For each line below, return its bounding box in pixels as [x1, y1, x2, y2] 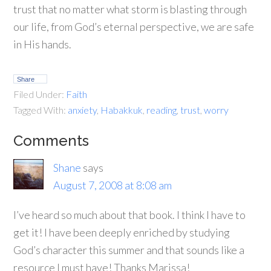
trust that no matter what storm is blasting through [13, 2, 247, 16]
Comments [13, 132, 90, 149]
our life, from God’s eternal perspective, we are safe [13, 20, 255, 33]
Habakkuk [100, 104, 143, 116]
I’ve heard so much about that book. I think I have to [13, 208, 246, 221]
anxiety [68, 104, 97, 116]
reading [146, 104, 177, 116]
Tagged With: [13, 104, 68, 116]
